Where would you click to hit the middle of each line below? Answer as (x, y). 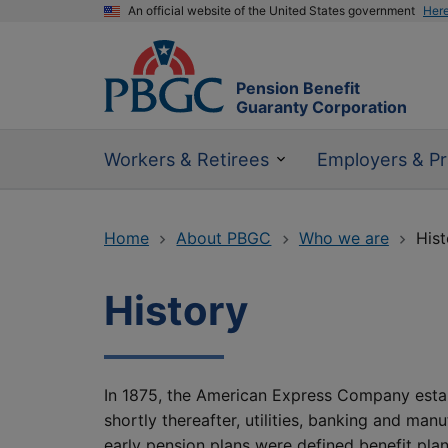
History (176, 311)
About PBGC (224, 238)
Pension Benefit (298, 88)
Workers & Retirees (186, 159)
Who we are (343, 238)
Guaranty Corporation (321, 107)
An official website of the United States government (271, 10)
